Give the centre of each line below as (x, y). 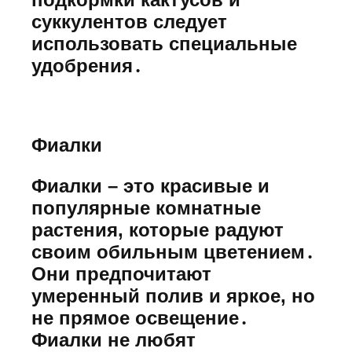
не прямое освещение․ (140, 318)
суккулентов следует (129, 21)
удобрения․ (87, 65)
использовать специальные (164, 43)
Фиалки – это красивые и (150, 186)
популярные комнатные (146, 208)
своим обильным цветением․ (173, 252)
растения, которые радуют (158, 230)
